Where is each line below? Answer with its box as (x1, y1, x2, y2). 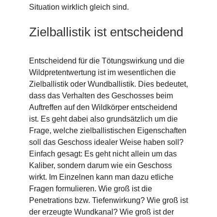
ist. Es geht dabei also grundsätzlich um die (29, 115, 178, 124)
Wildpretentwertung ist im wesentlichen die (29, 68, 176, 77)
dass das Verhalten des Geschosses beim (29, 92, 173, 100)
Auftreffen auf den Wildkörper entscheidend (29, 103, 177, 112)
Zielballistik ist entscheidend (29, 24, 183, 39)
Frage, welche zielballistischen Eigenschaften (29, 126, 186, 135)
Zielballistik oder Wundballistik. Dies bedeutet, (29, 80, 188, 89)
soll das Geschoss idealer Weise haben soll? (29, 138, 184, 147)
